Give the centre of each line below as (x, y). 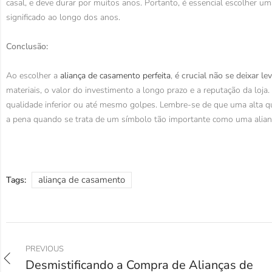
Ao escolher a (33, 76)
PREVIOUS (45, 249)
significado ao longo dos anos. (63, 18)
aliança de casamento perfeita (115, 76)
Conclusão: (27, 47)
